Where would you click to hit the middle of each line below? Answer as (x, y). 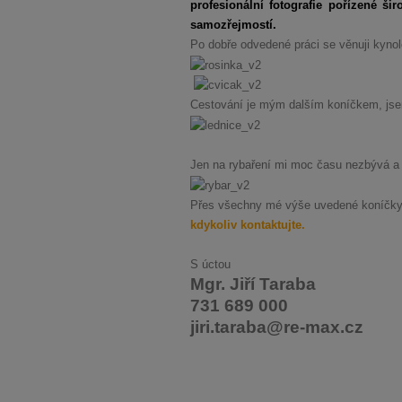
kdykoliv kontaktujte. (248, 225)
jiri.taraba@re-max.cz (277, 327)
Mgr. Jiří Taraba (253, 284)
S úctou (210, 264)
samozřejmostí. (233, 25)
